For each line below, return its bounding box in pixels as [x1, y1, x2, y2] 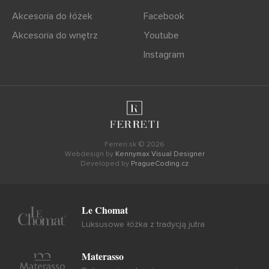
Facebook [144, 10, 184, 23]
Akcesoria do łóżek [12, 10, 92, 23]
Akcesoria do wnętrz [12, 29, 98, 42]
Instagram [144, 49, 184, 61]
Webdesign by [64, 150, 115, 159]
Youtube [144, 29, 179, 42]
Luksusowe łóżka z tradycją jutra [82, 219, 205, 230]
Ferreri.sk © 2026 [104, 140, 165, 150]
